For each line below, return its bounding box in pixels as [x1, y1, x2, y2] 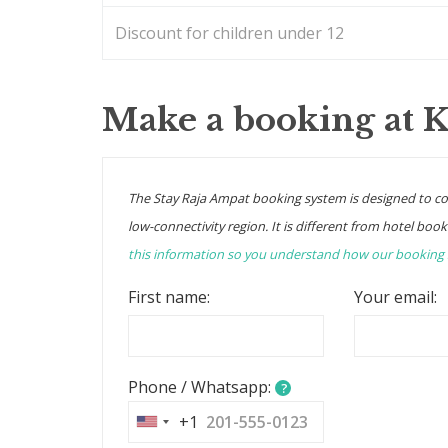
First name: [128, 285, 211, 308]
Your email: [354, 285, 437, 308]
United [147, 419, 198, 442]
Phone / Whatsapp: [128, 375, 276, 398]
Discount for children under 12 [115, 21, 345, 44]
